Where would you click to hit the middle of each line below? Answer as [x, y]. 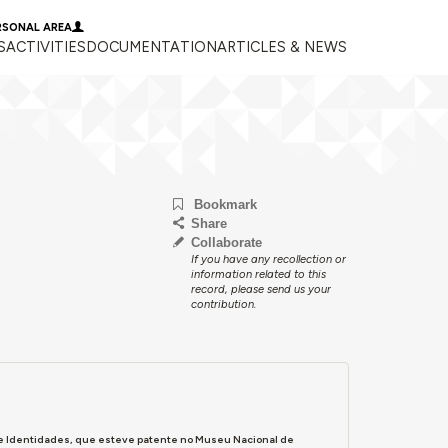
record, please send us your [261, 289]
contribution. [224, 304]
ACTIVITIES [46, 47]
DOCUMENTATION [152, 47]
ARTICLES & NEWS [282, 47]
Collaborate [227, 243]
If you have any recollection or [269, 259]
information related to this [259, 274]
